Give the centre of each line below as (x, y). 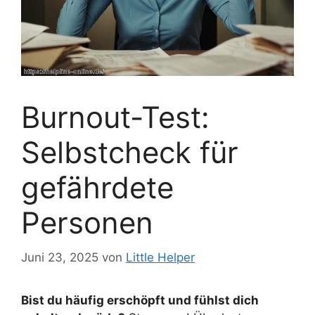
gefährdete (97, 188)
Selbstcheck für (130, 153)
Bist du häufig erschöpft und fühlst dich (140, 300)
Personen (87, 223)
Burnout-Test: (115, 117)
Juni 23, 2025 (60, 257)
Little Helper (160, 257)
